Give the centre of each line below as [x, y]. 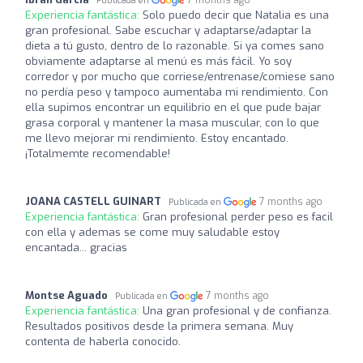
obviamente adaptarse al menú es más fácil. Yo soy [158, 61]
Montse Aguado [66, 295]
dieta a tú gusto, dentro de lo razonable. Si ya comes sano [175, 45]
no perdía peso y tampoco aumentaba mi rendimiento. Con [177, 92]
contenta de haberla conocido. [103, 341]
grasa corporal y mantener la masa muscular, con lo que [172, 122]
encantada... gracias [76, 247]
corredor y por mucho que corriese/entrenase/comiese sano [180, 76]
